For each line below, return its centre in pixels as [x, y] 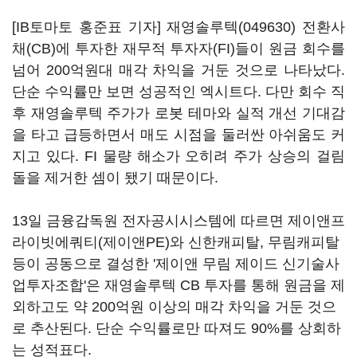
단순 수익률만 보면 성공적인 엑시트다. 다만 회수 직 [178, 92]
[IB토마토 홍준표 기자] [90, 27]
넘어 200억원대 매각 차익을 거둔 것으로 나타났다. [178, 70]
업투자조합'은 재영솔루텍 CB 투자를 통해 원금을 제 [178, 285]
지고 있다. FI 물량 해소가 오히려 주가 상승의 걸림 [178, 156]
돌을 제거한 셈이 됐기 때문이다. [115, 178]
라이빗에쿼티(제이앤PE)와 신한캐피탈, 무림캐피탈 [176, 242]
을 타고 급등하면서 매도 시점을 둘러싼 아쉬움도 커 [178, 135]
